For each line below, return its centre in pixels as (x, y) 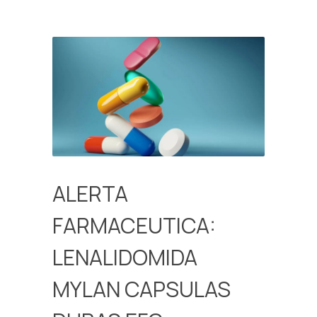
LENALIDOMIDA (125, 258)
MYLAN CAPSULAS (142, 289)
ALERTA (90, 194)
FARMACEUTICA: (134, 226)
